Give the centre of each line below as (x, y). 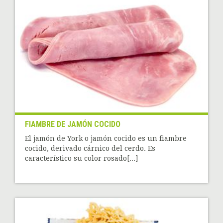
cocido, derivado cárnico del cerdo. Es (90, 149)
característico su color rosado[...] (81, 159)
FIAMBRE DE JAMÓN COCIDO (73, 124)
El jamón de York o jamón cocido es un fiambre (106, 139)
